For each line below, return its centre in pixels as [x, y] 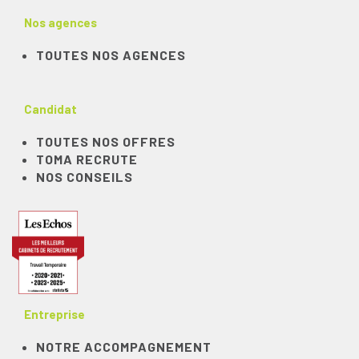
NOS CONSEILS [85, 177]
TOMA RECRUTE [87, 159]
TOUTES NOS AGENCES [111, 55]
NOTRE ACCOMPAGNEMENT [124, 347]
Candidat [50, 109]
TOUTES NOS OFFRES [106, 141]
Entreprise [54, 315]
